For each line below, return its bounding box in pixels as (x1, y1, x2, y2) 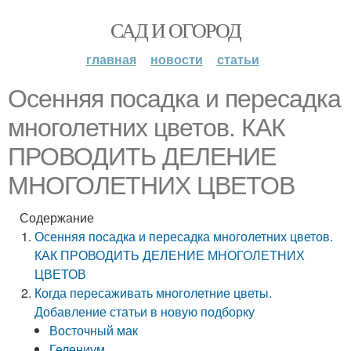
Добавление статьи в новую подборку (34, 302, 255, 320)
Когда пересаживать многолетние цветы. (34, 284, 273, 302)
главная (85, 50, 136, 68)
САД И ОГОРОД (110, 16, 241, 43)
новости (150, 50, 203, 68)
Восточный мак (49, 321, 139, 339)
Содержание (20, 208, 94, 226)
